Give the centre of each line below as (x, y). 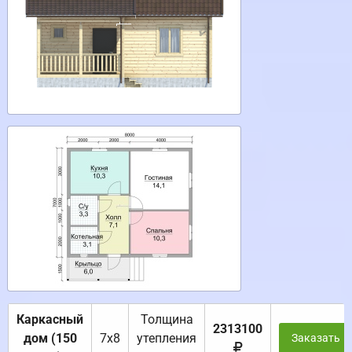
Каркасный (50, 320)
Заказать (315, 339)
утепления (167, 339)
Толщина (167, 320)
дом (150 (50, 339)
